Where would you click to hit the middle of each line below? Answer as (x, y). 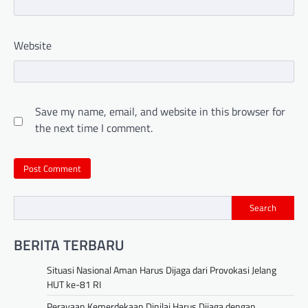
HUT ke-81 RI (74, 284)
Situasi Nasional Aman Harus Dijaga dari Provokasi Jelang (162, 269)
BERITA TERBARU (69, 244)
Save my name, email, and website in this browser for (160, 112)
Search (263, 208)
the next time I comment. (94, 128)
